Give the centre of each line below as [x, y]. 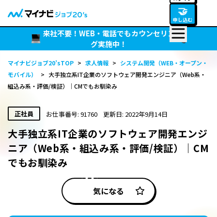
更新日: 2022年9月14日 [135, 114]
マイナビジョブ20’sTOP [41, 63]
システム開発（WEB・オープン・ [164, 63]
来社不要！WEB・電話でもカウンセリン [108, 33]
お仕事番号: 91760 [72, 114]
